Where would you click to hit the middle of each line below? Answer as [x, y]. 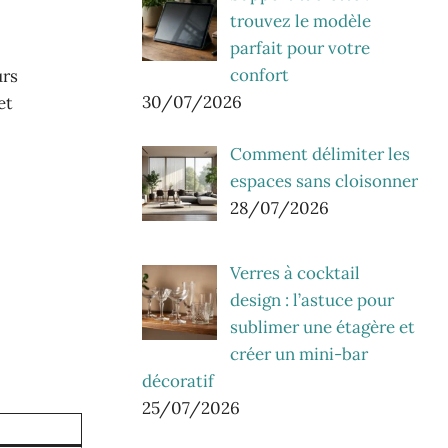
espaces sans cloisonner [323, 181]
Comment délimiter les [319, 154]
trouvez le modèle [300, 20]
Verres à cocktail [294, 272]
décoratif [178, 380]
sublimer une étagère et [322, 326]
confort [259, 74]
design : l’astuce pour [311, 299]
